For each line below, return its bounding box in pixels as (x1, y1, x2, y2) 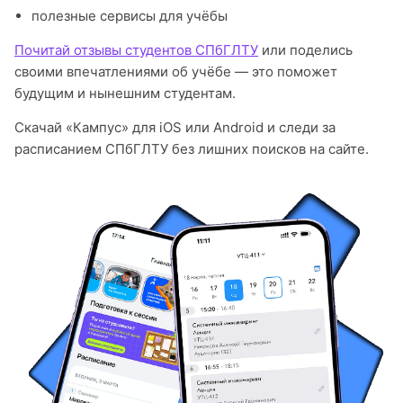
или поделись (258, 41, 353, 58)
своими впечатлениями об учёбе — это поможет (14, 63, 337, 80)
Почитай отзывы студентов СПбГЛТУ (14, 41, 258, 58)
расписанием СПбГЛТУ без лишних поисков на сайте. (14, 140, 369, 157)
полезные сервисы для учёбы (31, 7, 228, 24)
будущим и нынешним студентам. (14, 85, 236, 102)
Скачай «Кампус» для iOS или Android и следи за (14, 119, 336, 136)
